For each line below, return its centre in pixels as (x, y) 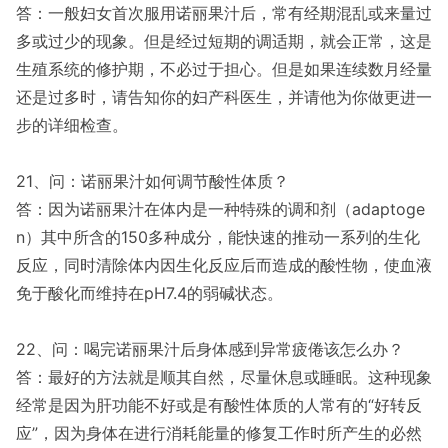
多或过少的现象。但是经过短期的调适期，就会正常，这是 (224, 41)
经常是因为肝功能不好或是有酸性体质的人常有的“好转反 (219, 405)
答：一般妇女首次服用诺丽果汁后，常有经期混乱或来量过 (224, 13)
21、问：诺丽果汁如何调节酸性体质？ (152, 181)
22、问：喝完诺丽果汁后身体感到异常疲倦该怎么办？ (210, 349)
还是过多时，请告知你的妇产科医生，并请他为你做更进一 (224, 97)
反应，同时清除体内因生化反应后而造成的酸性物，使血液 (224, 265)
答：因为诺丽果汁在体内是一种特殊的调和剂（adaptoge (220, 209)
